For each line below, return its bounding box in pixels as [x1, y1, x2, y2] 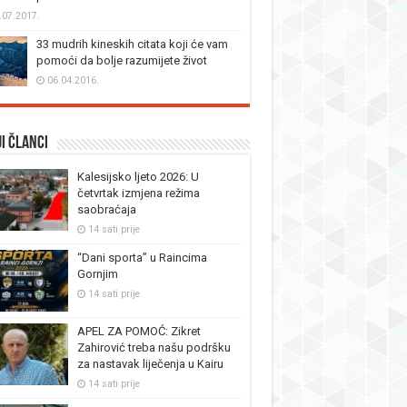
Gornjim [76, 266, 118, 281]
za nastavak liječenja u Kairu [76, 356, 223, 371]
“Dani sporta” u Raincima [76, 250, 207, 264]
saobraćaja [76, 202, 136, 216]
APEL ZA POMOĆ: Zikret [76, 323, 201, 338]
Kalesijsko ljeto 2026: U [76, 169, 199, 184]
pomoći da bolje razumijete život [35, 53, 207, 67]
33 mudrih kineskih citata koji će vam [35, 36, 228, 51]
